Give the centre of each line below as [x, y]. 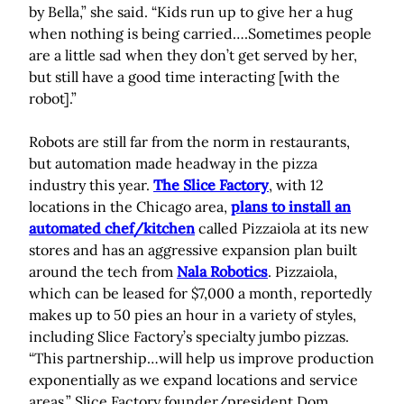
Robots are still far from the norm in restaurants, [189, 142]
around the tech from [103, 272]
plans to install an [291, 207]
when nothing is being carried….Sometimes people [200, 34]
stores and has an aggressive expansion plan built [193, 250]
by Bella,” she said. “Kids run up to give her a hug [191, 12]
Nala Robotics [222, 272]
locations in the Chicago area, [130, 207]
